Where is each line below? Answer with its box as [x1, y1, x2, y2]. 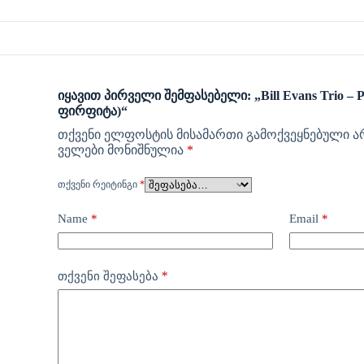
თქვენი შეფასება [58, 269, 162, 283]
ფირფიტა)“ [58, 104, 128, 119]
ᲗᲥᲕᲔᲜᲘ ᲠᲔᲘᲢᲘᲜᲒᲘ [58, 179, 140, 191]
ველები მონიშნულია [58, 143, 187, 158]
